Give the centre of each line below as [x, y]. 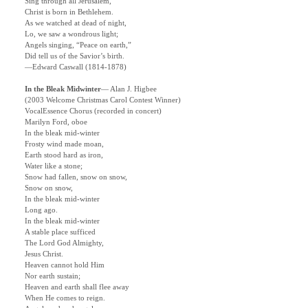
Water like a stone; [54, 166]
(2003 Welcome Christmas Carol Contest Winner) [103, 100]
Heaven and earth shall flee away [77, 287]
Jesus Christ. [44, 254]
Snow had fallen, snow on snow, [76, 177]
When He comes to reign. [65, 298]
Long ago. [41, 210]
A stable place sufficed [60, 232]
